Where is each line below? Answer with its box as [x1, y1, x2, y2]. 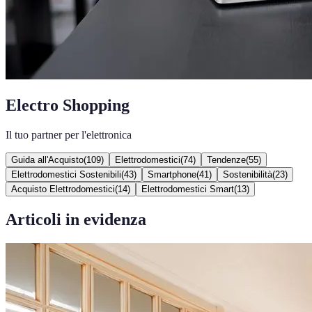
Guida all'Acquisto [11, 154, 84, 165]
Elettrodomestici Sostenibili [11, 169, 121, 180]
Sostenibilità [223, 169, 272, 180]
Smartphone [148, 169, 196, 180]
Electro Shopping [6, 95, 130, 114]
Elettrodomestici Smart [141, 183, 234, 194]
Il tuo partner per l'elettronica [6, 128, 132, 141]
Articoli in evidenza [6, 210, 146, 228]
